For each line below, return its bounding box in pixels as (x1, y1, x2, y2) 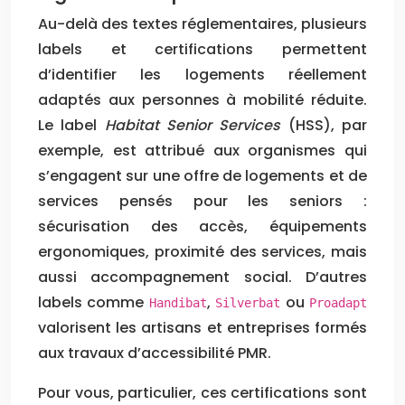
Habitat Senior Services (104, 114, 281, 136)
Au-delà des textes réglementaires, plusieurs (38, 13, 367, 34)
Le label (38, 114, 105, 136)
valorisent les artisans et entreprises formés (38, 316, 367, 338)
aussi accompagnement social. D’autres (38, 266, 367, 287)
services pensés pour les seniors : (38, 190, 367, 212)
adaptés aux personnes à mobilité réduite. (38, 89, 367, 110)
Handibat (148, 295, 207, 310)
